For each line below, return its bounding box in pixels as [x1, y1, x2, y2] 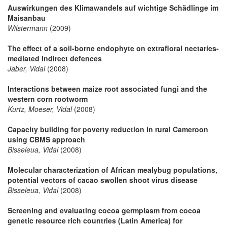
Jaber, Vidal [8, 63, 45, 73]
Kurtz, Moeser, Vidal [8, 103, 72, 114]
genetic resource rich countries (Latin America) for [8, 215, 182, 225]
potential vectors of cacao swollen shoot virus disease [8, 174, 198, 185]
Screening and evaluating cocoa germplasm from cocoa [8, 205, 201, 215]
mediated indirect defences [8, 53, 102, 63]
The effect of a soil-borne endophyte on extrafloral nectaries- [8, 43, 219, 53]
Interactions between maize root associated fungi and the [8, 83, 207, 94]
